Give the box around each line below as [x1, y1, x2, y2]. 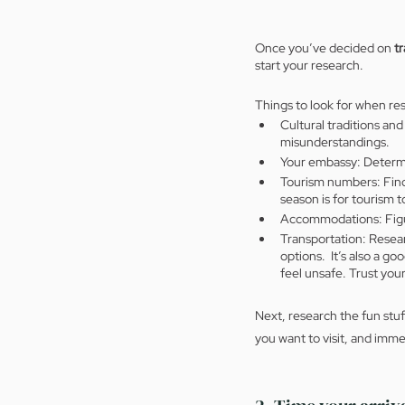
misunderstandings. [280, 134, 390, 151]
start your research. [255, 57, 369, 74]
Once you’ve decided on [255, 40, 394, 57]
